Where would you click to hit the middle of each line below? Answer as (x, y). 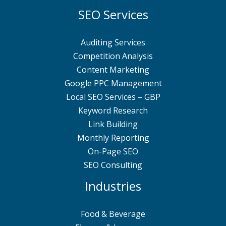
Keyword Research (113, 111)
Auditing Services (113, 43)
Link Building (113, 124)
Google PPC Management (113, 83)
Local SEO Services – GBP (113, 97)
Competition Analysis (113, 56)
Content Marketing (113, 70)
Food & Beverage (113, 214)
